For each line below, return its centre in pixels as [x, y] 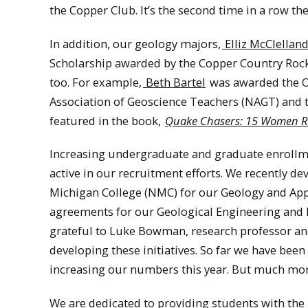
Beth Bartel [174, 82]
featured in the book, [107, 120]
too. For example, [96, 82]
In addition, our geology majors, [135, 43]
